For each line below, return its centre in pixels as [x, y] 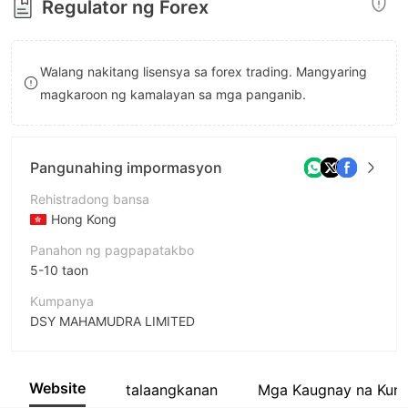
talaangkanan [172, 389]
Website [57, 388]
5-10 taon [59, 270]
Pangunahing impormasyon [126, 167]
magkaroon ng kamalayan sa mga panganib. [173, 94]
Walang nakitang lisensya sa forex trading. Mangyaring [204, 71]
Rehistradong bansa [90, 199]
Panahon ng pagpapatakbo [112, 250]
